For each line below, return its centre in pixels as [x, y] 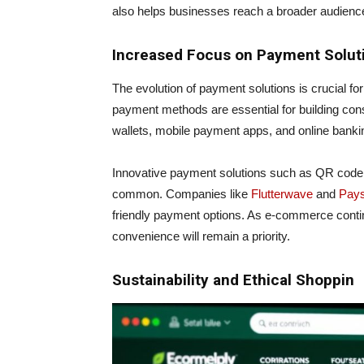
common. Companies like [182, 194]
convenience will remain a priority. [201, 236]
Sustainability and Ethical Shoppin [233, 280]
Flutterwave [284, 194]
